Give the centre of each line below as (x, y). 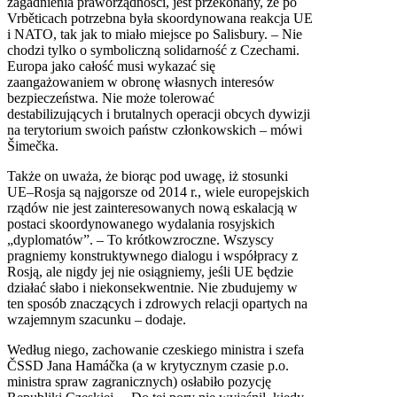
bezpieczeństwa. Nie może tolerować (111, 97)
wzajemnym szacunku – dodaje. (97, 319)
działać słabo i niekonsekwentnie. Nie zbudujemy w (152, 287)
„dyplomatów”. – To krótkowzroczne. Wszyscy (140, 239)
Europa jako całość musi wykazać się (111, 66)
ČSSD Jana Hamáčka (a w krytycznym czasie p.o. (148, 365)
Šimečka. (33, 145)
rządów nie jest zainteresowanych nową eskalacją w (152, 207)
